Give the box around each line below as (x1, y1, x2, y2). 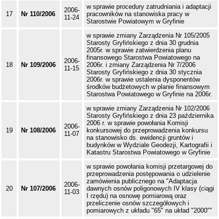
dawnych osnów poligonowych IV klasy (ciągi (87, 185, 214, 193)
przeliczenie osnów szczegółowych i (87, 199, 189, 207)
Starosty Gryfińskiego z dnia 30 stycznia (87, 68, 202, 76)
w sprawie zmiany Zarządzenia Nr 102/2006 (87, 105, 210, 112)
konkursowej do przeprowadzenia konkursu (87, 127, 208, 134)
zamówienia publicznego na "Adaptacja (87, 177, 197, 185)
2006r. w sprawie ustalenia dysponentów (87, 76, 200, 84)
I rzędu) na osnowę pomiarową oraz (87, 192, 187, 200)
